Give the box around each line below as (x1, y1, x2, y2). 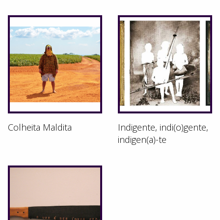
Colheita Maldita (8, 121, 72, 133)
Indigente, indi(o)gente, (118, 121, 208, 133)
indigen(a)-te (118, 133, 166, 145)
